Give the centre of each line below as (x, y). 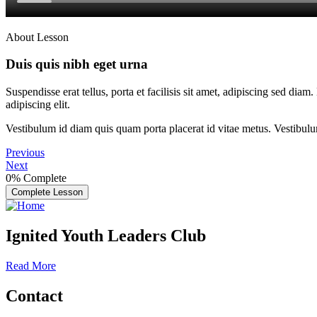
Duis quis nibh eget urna (77, 64)
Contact (34, 295)
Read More (31, 265)
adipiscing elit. (38, 105)
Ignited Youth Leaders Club (106, 235)
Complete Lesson (47, 192)
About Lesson (37, 37)
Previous (25, 153)
